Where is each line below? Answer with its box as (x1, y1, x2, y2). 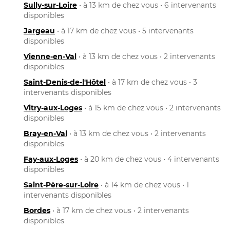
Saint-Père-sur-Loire (24, 180, 99, 189)
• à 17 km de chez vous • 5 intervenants (55, 26, 194, 35)
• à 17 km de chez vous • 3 (106, 77, 197, 87)
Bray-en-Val (24, 128, 67, 138)
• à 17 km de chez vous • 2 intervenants (50, 205, 189, 215)
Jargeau (24, 26, 55, 35)
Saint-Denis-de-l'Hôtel (24, 77, 106, 87)
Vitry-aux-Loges (24, 103, 82, 112)
